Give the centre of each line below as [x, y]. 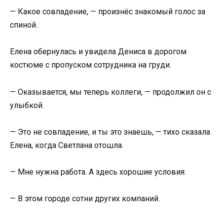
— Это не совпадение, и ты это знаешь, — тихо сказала [110, 132]
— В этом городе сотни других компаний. [85, 199]
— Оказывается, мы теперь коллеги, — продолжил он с [110, 92]
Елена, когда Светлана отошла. [67, 145]
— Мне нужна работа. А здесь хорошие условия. [98, 172]
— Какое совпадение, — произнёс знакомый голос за [108, 12]
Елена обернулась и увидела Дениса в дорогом [98, 52]
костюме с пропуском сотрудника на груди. [91, 65]
